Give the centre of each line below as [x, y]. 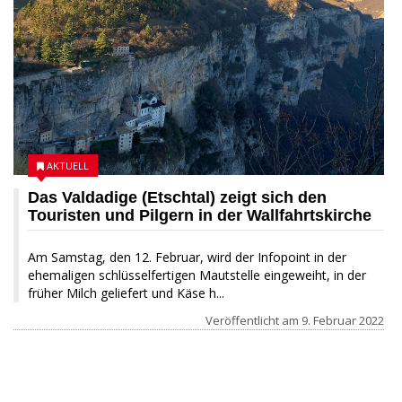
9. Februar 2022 [343, 320]
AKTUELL [68, 165]
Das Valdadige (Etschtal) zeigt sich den [177, 197]
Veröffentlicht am [253, 320]
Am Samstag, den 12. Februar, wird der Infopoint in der [187, 257]
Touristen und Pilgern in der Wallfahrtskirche [200, 215]
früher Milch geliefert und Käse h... [126, 293]
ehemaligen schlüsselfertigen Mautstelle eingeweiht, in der [197, 275]
